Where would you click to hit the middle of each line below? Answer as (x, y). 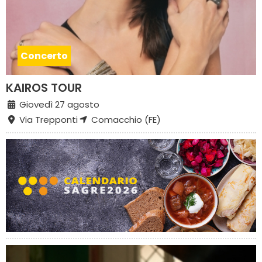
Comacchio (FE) (125, 120)
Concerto (44, 56)
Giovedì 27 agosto (58, 105)
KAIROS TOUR (44, 88)
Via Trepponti (47, 120)
